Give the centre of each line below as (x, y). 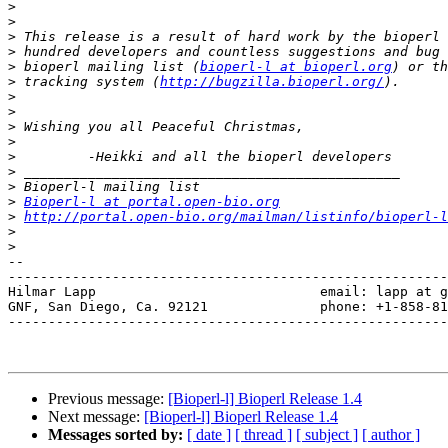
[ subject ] (327, 435)
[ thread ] (263, 435)
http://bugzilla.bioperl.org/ (272, 82)
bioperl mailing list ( (108, 67)
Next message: (96, 417)
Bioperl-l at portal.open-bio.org (152, 202)
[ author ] (391, 435)
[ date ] (209, 435)
